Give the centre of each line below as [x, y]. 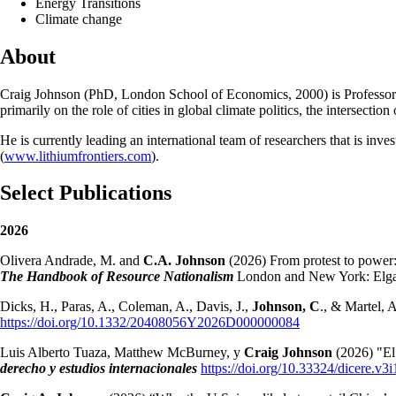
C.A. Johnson [183, 261]
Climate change [79, 19]
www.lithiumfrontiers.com [78, 156]
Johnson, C [286, 307]
